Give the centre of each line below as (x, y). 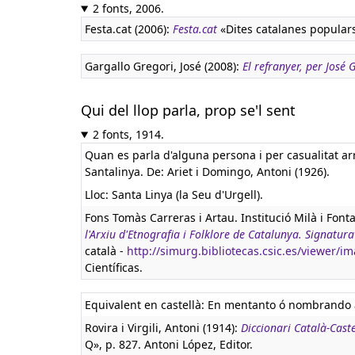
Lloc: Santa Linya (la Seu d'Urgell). (174, 195)
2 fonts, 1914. (128, 134)
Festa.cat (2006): (129, 29)
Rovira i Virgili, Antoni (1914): (163, 328)
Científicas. (114, 267)
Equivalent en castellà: (146, 305)
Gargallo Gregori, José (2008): (164, 66)
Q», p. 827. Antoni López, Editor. (169, 344)
